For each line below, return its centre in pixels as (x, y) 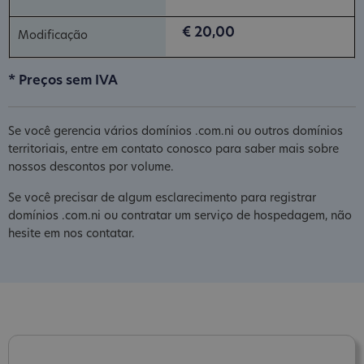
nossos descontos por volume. (91, 167)
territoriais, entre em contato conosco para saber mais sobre (173, 149)
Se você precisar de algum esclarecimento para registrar (162, 198)
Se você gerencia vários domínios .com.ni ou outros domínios (175, 132)
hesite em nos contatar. (71, 234)
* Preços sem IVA (63, 81)
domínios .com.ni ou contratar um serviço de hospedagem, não (180, 216)
